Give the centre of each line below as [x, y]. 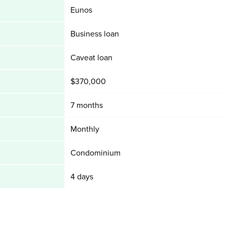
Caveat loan [91, 57]
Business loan [94, 33]
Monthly [85, 129]
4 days [82, 176]
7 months [86, 105]
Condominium [95, 153]
